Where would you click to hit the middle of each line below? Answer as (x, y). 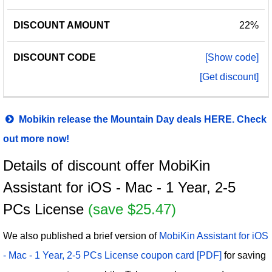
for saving (244, 255)
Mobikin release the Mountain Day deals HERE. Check (142, 119)
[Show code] (232, 57)
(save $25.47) (132, 209)
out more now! (36, 139)
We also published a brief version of (81, 236)
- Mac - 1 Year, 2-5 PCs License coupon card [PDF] (112, 255)
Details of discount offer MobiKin (107, 165)
